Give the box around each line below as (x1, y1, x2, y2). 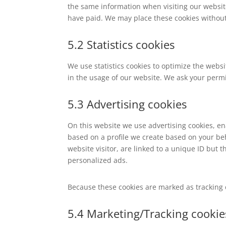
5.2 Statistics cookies (68, 36, 175, 52)
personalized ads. (68, 155, 128, 165)
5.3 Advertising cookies (68, 96, 187, 111)
